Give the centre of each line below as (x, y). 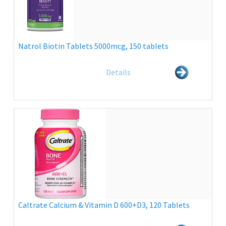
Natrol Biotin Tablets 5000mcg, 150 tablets (93, 46)
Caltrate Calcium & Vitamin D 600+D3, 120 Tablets (104, 205)
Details (119, 72)
